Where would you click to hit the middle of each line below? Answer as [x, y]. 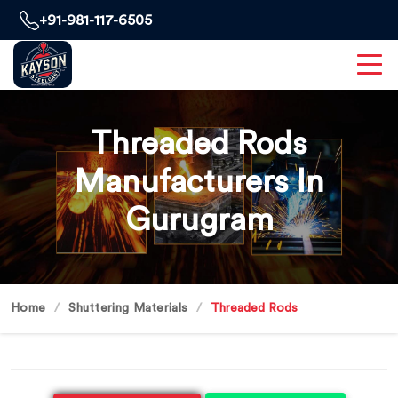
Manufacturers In [199, 182]
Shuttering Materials [128, 308]
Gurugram [199, 220]
